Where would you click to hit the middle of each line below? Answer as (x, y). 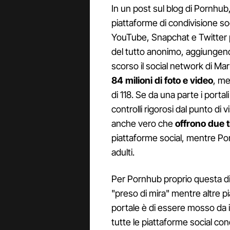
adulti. (123, 152)
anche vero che (143, 124)
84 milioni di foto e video (162, 81)
